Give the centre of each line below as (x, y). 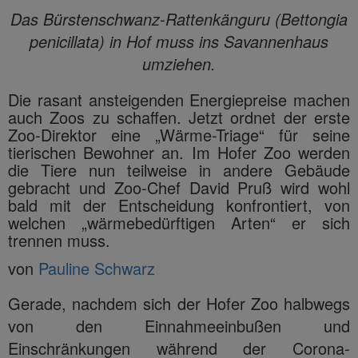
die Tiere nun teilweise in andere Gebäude (179, 169)
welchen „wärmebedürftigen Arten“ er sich (179, 222)
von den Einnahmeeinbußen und (179, 325)
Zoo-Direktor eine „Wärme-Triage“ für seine (179, 134)
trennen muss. (59, 240)
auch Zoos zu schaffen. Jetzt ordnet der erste (179, 117)
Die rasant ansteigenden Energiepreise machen (179, 99)
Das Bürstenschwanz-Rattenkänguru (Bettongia (179, 18)
